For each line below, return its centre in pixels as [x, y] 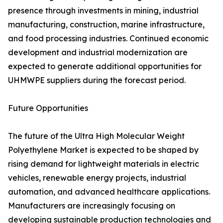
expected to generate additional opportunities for [105, 66]
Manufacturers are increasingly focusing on [92, 206]
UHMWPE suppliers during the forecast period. [97, 80]
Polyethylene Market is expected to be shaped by [103, 150]
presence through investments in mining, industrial [103, 11]
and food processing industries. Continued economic [108, 39]
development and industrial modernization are [98, 53]
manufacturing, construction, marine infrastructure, [106, 25]
